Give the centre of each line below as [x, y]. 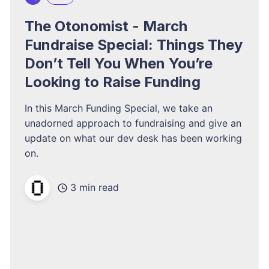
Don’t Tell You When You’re [119, 63]
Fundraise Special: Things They [134, 44]
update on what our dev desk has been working [134, 138]
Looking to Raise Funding [113, 82]
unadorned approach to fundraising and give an [133, 123]
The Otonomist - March [106, 26]
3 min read [95, 188]
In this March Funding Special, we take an [119, 108]
